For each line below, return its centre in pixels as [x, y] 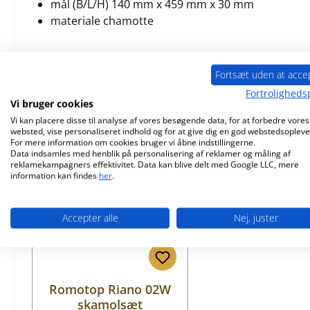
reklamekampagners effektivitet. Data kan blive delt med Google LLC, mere [155, 165]
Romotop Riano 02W [110, 289]
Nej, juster [256, 218]
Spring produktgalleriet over [105, 136]
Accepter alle [90, 218]
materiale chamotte [102, 21]
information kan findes [55, 176]
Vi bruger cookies [52, 104]
